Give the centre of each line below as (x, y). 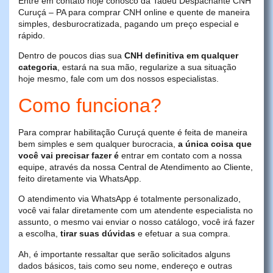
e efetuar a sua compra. (183, 234)
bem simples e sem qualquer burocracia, (98, 144)
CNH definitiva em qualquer (181, 56)
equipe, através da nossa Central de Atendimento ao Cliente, (136, 167)
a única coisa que (215, 144)
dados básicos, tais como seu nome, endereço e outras (125, 265)
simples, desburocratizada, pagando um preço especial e (129, 23)
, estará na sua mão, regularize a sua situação (147, 67)
